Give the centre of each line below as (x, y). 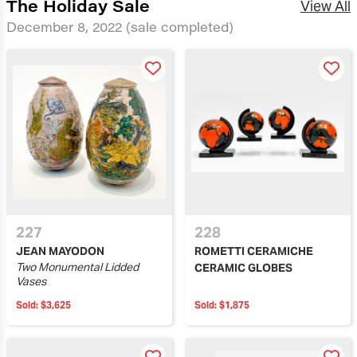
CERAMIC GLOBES (243, 267)
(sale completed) (180, 26)
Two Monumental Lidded (77, 267)
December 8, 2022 (66, 26)
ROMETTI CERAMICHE (254, 251)
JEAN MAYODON (60, 251)
